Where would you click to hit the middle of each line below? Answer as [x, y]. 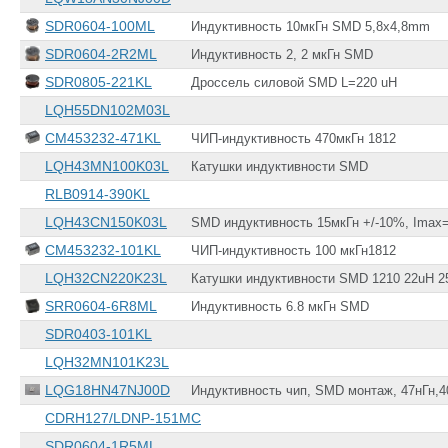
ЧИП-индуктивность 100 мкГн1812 [293, 251]
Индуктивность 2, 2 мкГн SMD [282, 55]
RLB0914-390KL [97, 194]
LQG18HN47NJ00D [107, 390]
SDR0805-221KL [98, 82]
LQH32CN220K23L [106, 278]
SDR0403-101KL [98, 334]
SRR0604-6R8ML [101, 306]
